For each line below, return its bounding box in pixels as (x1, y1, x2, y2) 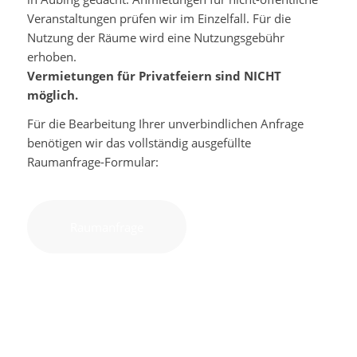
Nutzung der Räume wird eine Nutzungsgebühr (26, 29, 284, 45)
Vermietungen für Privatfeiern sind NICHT (26, 67, 281, 84)
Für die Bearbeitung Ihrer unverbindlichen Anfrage (26, 116, 304, 132)
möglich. (26, 86, 78, 103)
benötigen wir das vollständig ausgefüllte (26, 135, 251, 151)
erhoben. (26, 48, 76, 65)
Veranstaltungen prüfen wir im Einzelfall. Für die (26, 10, 291, 26)
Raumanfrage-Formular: (26, 154, 159, 171)
